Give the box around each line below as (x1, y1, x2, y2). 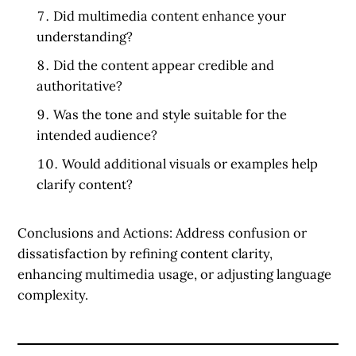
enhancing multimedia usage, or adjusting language (17, 265, 332, 283)
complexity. (17, 285, 89, 304)
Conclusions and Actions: (17, 223, 176, 242)
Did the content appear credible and (53, 56, 275, 74)
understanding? (37, 27, 133, 45)
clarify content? (37, 175, 133, 193)
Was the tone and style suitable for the (53, 105, 288, 123)
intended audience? (37, 126, 158, 144)
